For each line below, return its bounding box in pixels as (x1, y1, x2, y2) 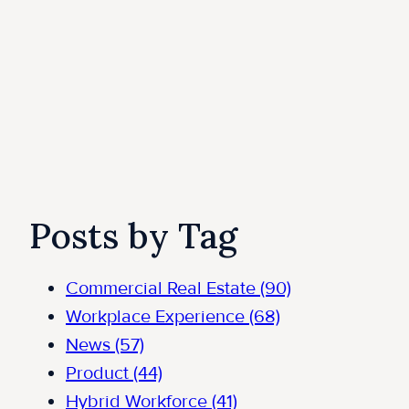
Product (66, 362, 133, 385)
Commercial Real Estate (66, 278, 260, 300)
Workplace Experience (66, 306, 249, 329)
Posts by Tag (29, 213, 237, 259)
